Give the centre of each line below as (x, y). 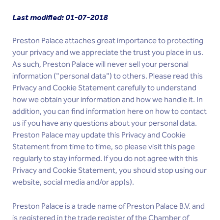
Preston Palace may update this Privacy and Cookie (99, 135)
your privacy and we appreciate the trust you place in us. (108, 53)
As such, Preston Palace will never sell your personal (100, 65)
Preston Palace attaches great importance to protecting (108, 41)
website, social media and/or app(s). (73, 182)
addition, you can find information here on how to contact (110, 112)
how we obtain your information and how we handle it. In (108, 100)
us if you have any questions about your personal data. (105, 124)
